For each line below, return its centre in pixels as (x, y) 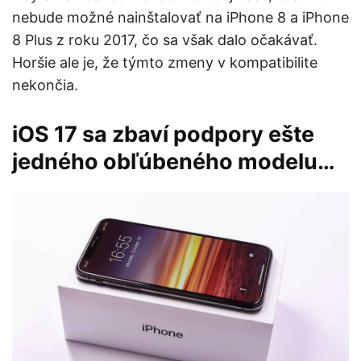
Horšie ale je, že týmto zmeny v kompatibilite (165, 62)
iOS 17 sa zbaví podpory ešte (163, 134)
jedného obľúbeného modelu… (176, 162)
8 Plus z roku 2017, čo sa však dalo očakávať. (165, 40)
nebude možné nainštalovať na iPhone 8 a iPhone (180, 17)
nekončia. (45, 85)
